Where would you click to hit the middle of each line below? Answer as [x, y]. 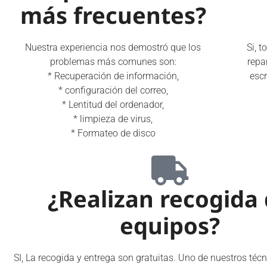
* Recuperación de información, [113, 76]
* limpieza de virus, [113, 119]
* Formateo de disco [113, 133]
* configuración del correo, [113, 90]
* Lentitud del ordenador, [113, 105]
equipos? [170, 225]
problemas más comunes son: [113, 62]
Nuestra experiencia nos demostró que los [113, 47]
